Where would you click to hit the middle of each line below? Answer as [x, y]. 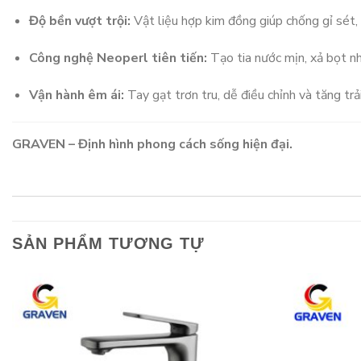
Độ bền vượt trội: [79, 21]
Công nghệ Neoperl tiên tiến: [118, 58]
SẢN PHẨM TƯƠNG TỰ [108, 244]
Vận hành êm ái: [76, 95]
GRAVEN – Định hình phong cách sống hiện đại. [152, 145]
